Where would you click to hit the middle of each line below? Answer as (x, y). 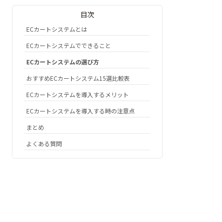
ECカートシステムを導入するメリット (78, 94)
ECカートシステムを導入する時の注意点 (81, 111)
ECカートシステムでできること (69, 45)
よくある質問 (44, 143)
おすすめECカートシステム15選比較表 (78, 78)
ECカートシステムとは (57, 29)
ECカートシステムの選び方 (63, 62)
